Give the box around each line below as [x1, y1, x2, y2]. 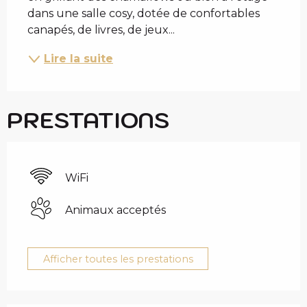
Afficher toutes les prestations [42, 252, 193, 265]
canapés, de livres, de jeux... [27, 23, 175, 36]
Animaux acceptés [65, 204, 166, 217]
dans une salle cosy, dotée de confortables [27, 6, 260, 20]
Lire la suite [44, 51, 113, 65]
